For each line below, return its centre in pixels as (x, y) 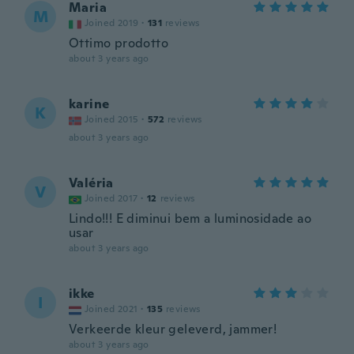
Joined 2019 (112, 23)
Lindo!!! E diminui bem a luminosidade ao (190, 218)
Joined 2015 (112, 119)
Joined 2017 (111, 198)
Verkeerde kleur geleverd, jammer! (173, 329)
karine (89, 104)
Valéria (91, 183)
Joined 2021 (111, 309)
